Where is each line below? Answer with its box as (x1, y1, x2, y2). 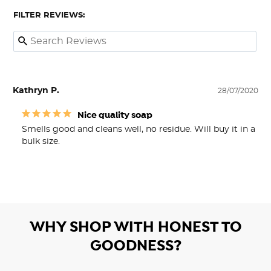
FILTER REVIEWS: (13, 11, 85, 19)
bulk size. (22, 137, 62, 146)
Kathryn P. (13, 86, 59, 95)
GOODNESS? (90, 235, 181, 256)
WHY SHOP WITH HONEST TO (29, 217, 242, 237)
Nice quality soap (77, 109, 152, 122)
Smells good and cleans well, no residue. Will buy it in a (22, 125, 255, 134)
